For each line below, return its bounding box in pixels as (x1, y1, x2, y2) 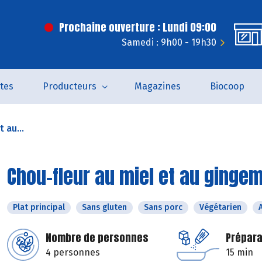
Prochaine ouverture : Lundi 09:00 (59, 19, 216, 35)
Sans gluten (82, 202, 127, 212)
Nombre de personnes (46, 230, 149, 246)
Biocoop (209, 81, 244, 92)
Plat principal (13, 202, 65, 212)
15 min (226, 247, 253, 258)
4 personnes (46, 247, 100, 258)
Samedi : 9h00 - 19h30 (122, 37, 216, 48)
